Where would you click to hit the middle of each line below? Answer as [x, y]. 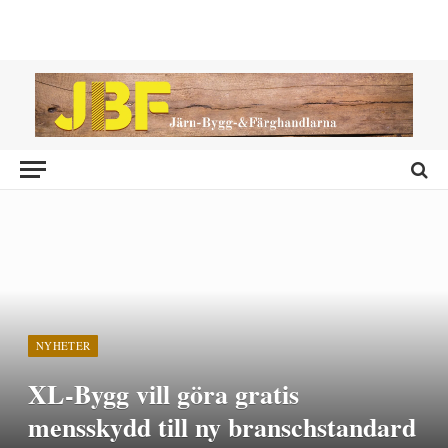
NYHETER [63, 345]
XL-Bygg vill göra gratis [163, 394]
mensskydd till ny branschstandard [222, 427]
